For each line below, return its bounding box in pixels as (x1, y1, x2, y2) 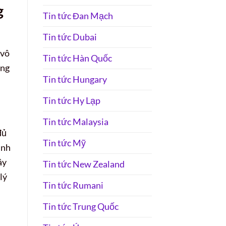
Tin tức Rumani (42, 180, 103, 191)
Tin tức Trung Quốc (42, 201, 119, 212)
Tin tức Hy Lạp (42, 95, 100, 106)
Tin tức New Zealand (42, 158, 125, 170)
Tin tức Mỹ (42, 137, 86, 149)
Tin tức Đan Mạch (42, 10, 113, 22)
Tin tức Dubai (42, 31, 97, 43)
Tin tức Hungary (42, 74, 107, 85)
